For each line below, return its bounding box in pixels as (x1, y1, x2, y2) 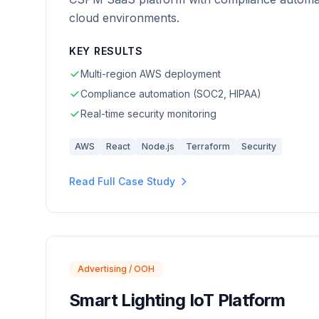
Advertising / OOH (78, 263, 155, 274)
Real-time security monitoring (80, 108, 216, 120)
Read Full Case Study (69, 175, 175, 187)
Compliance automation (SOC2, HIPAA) (80, 88, 261, 100)
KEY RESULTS (69, 45, 143, 57)
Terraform (186, 141, 230, 152)
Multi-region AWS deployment (80, 68, 221, 80)
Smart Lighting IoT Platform (69, 290, 286, 310)
